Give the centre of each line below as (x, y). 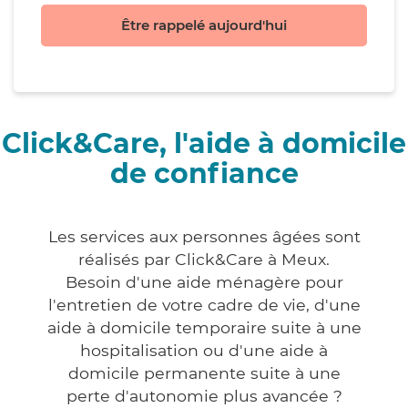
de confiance (204, 174)
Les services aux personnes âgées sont (204, 237)
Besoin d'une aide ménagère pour (204, 282)
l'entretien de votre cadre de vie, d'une (204, 305)
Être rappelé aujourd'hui (204, 25)
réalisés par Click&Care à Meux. (204, 260)
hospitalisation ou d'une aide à (204, 351)
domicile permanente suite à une (204, 373)
